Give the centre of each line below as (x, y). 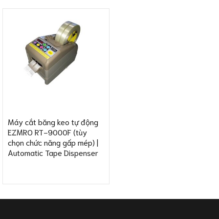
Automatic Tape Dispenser (53, 153)
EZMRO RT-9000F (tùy (47, 132)
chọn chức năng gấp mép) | (53, 142)
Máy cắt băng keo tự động (53, 122)
